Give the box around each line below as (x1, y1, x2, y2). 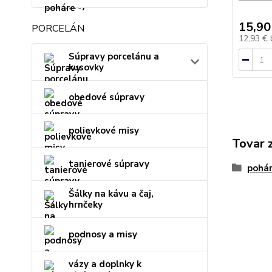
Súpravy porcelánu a (69, 50, 159, 63)
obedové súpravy (69, 91, 144, 103)
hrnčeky (69, 199, 103, 211)
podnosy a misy (69, 228, 137, 240)
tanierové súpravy (69, 158, 149, 170)
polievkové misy (69, 124, 139, 137)
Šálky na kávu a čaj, (69, 188, 154, 200)
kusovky (69, 61, 104, 73)
